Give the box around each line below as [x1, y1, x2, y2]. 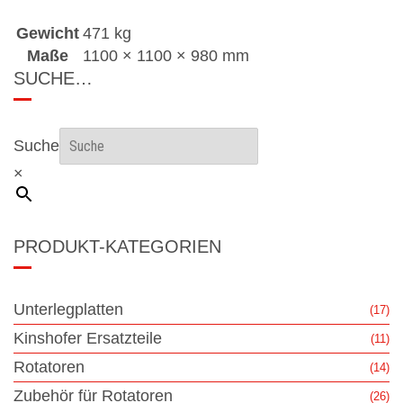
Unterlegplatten [13, 300, 123, 318]
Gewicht [16, 23, 79, 42]
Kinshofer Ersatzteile [13, 328, 162, 347]
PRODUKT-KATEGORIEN [13, 236, 221, 256]
